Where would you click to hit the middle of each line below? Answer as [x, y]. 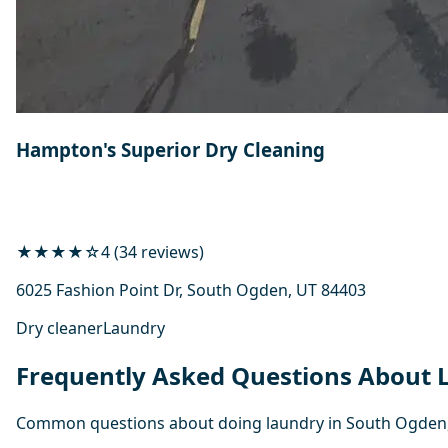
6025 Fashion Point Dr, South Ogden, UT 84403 [191, 290]
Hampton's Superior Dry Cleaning [170, 150]
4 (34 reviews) [152, 252]
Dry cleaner [59, 328]
